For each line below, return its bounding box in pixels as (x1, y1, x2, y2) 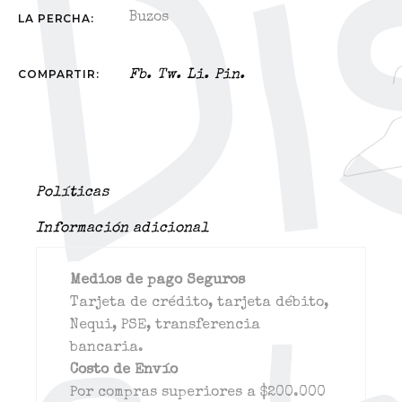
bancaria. (70, 341, 144, 355)
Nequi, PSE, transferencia (70, 319, 261, 333)
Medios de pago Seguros (70, 274, 246, 288)
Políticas (36, 186, 109, 200)
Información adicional (36, 222, 209, 236)
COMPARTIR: (18, 67, 100, 81)
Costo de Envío (70, 363, 179, 378)
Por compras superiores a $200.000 (70, 386, 327, 400)
